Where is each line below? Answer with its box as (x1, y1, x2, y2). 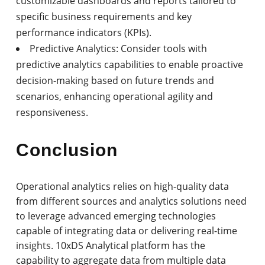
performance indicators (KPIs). (16, 25, 152, 39)
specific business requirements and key (16, 9, 192, 23)
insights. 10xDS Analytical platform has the (16, 238, 206, 252)
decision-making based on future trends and (16, 73, 215, 87)
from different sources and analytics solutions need (16, 194, 247, 208)
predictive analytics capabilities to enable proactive (16, 57, 244, 71)
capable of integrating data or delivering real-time (16, 224, 238, 237)
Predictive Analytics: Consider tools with (30, 41, 208, 55)
